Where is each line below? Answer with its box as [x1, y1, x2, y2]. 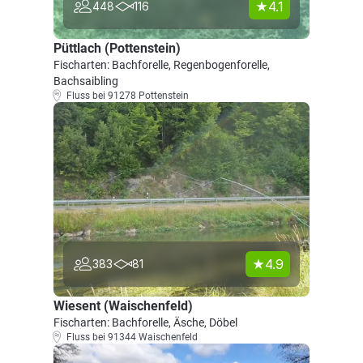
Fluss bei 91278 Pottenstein [66, 90, 189, 101]
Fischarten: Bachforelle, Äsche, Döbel [53, 316, 237, 329]
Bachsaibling [53, 75, 118, 88]
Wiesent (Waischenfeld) [53, 298, 193, 314]
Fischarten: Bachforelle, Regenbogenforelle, [53, 58, 270, 71]
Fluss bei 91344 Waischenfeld [66, 331, 198, 343]
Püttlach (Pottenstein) [53, 41, 181, 56]
